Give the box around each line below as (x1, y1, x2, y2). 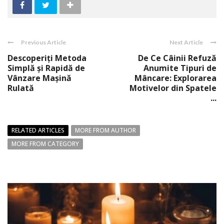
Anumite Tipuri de (143, 62, 216, 73)
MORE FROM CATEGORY (11, 139, 79, 148)
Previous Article (21, 38, 66, 46)
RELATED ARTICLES (11, 126, 64, 134)
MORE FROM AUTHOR (75, 126, 136, 134)
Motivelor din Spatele (129, 82, 216, 93)
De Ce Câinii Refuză (138, 52, 216, 63)
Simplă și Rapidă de (7, 62, 85, 73)
